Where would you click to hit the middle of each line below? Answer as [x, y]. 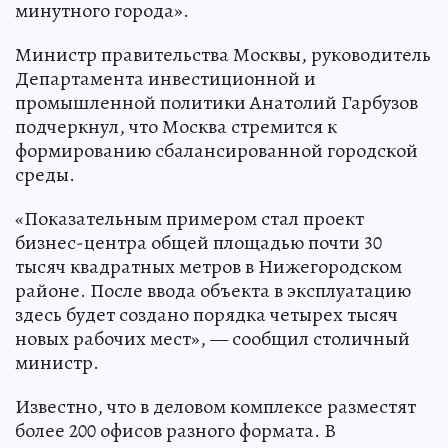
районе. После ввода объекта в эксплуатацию [213, 290]
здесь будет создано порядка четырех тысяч [206, 314]
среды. [45, 174]
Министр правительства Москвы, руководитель [223, 54]
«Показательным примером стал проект [189, 218]
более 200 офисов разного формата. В [175, 430]
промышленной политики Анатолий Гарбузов [216, 102]
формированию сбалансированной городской [216, 150]
